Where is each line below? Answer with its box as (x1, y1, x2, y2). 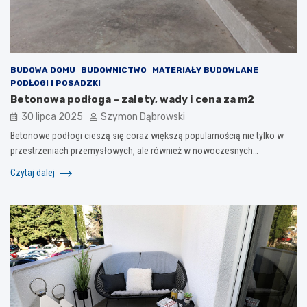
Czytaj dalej (10, 167, 57, 178)
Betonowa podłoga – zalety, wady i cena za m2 (10, 93, 254, 106)
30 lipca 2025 (21, 110, 83, 123)
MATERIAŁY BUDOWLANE (152, 64, 258, 75)
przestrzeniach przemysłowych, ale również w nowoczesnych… (10, 145, 258, 156)
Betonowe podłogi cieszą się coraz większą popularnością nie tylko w (10, 130, 284, 141)
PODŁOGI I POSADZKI (10, 77, 101, 88)
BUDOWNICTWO (81, 64, 147, 75)
